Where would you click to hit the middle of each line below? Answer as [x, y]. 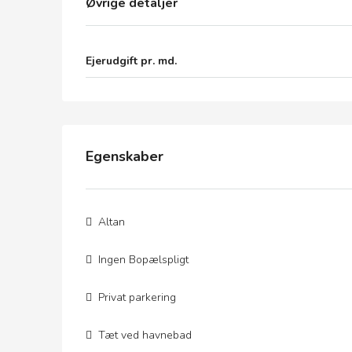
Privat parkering [137, 297]
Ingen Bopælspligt [143, 260]
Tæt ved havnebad [145, 335]
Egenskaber [125, 156]
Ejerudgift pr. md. [131, 61]
